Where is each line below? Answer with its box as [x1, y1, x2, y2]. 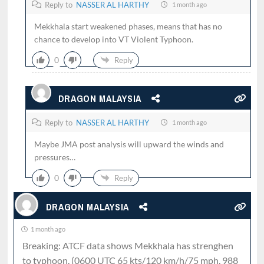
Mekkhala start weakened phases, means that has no [34, 21, 222, 31]
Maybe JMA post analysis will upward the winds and [34, 139, 224, 149]
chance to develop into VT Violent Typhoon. [34, 34, 193, 44]
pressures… [34, 152, 75, 162]
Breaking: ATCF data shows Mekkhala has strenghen [22, 240, 233, 251]
